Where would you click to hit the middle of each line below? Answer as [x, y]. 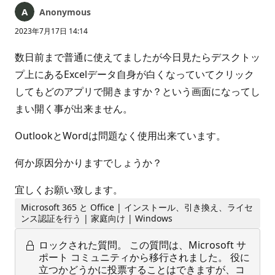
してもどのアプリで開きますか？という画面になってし [137, 91]
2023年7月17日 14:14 [51, 31]
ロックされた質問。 [83, 245]
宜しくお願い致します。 [69, 190]
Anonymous [65, 12]
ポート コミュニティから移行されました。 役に [144, 257]
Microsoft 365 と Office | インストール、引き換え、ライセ [137, 207]
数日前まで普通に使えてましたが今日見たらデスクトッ [137, 57]
